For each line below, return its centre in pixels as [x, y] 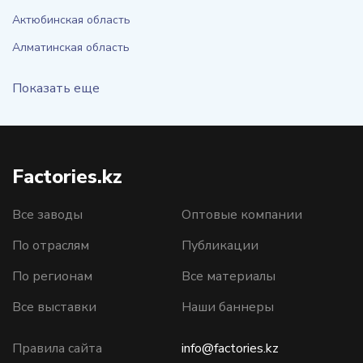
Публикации [220, 246]
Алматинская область [71, 47]
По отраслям [51, 246]
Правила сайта [57, 348]
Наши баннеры [228, 307]
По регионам [52, 276]
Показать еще [56, 88]
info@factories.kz [230, 348]
